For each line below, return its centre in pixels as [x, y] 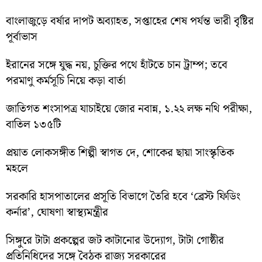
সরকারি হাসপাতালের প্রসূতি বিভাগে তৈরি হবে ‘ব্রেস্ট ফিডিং [123, 197]
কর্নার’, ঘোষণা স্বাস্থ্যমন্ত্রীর [57, 213]
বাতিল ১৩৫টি [34, 125]
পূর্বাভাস [22, 37]
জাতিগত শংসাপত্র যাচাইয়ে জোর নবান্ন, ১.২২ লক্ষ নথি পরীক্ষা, [129, 109]
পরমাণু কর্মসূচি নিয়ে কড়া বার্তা [66, 81]
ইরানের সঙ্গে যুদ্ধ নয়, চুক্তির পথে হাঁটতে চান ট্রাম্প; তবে [117, 65]
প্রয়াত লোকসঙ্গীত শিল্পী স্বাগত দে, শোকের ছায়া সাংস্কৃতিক [120, 153]
